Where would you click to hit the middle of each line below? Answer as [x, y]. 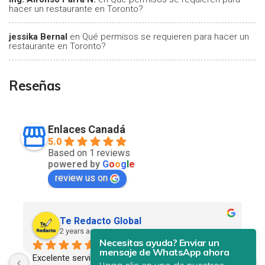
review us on [81, 178]
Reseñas [35, 86]
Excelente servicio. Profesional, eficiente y [114, 258]
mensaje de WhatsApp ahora [164, 252]
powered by [75, 164]
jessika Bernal [38, 37]
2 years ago [80, 231]
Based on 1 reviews [89, 153]
